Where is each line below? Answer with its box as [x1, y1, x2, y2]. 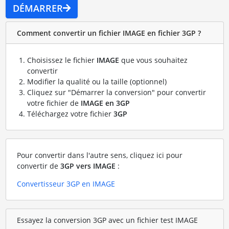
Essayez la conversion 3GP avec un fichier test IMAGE [16, 215, 198, 225]
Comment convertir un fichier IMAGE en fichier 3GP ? [16, 28, 201, 38]
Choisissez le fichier [27, 55, 97, 65]
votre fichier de [27, 98, 81, 108]
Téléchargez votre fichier [27, 109, 113, 119]
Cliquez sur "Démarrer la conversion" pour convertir [27, 87, 206, 98]
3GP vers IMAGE [60, 161, 116, 171]
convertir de [16, 161, 60, 171]
